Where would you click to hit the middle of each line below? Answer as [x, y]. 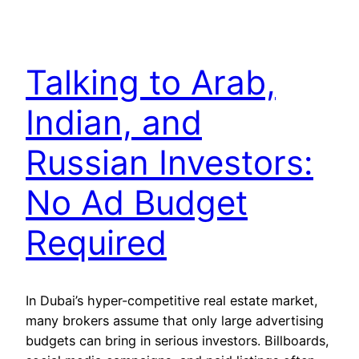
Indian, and [114, 122]
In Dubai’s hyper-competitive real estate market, [172, 300]
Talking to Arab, [151, 82]
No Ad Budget [137, 202]
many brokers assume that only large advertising [175, 320]
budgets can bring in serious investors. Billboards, [177, 340]
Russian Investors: [169, 162]
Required [96, 242]
